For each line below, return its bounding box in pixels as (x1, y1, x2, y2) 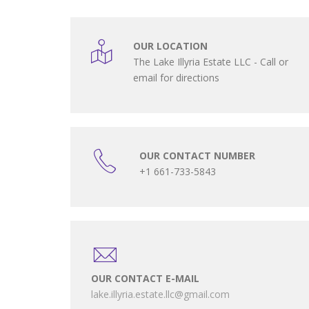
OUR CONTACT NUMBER (139, 149, 255, 162)
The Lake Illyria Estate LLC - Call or (133, 55, 288, 68)
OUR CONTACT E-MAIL (91, 272, 199, 285)
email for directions (133, 71, 219, 84)
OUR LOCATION (133, 39, 208, 52)
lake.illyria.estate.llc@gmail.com (91, 288, 230, 301)
